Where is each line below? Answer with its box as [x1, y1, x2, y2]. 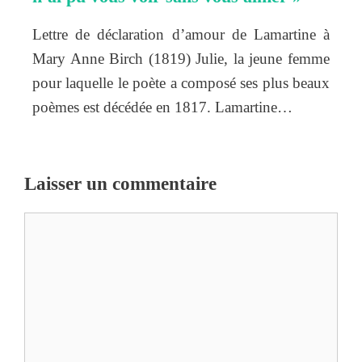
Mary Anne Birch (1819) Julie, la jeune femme [32, 49, 330, 67]
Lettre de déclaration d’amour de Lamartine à [32, 25, 330, 43]
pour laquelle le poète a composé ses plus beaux [32, 74, 330, 91]
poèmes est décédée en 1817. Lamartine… [32, 98, 293, 116]
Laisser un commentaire [24, 174, 217, 194]
